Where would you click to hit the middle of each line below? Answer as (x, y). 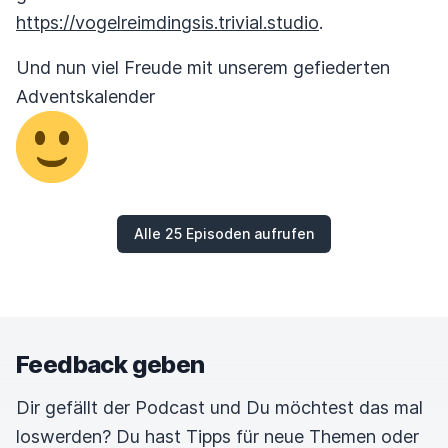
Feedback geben (110, 364)
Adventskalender (85, 96)
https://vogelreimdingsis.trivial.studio (167, 22)
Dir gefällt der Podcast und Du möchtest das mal (219, 407)
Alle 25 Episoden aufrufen (224, 233)
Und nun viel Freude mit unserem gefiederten (203, 67)
